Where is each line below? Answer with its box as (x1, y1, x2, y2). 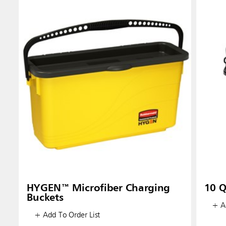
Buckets (26, 193, 64, 204)
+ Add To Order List (34, 211, 100, 220)
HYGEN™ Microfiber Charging (26, 183, 171, 194)
